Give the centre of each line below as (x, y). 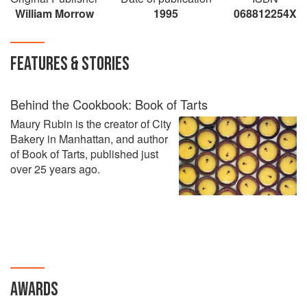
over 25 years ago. (55, 169)
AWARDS (34, 289)
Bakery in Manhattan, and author (89, 138)
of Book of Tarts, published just (84, 153)
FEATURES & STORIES (70, 64)
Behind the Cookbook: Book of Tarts (109, 104)
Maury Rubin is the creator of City (91, 123)
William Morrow (54, 13)
